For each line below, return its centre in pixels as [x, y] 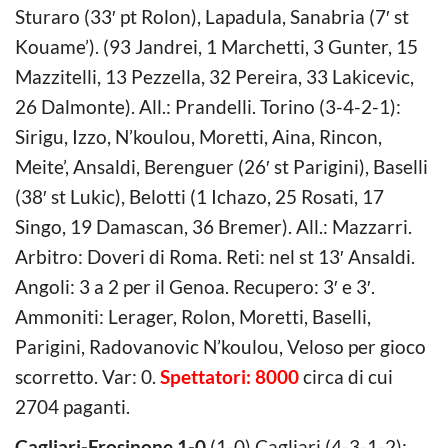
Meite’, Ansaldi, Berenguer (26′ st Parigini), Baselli [221, 166]
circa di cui [346, 376]
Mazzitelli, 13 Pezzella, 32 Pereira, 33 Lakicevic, [214, 76]
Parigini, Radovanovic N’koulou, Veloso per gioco [220, 346]
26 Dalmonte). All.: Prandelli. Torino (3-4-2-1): [208, 106]
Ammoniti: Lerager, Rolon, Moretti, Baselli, [193, 316]
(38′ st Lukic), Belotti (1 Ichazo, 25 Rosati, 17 [199, 196]
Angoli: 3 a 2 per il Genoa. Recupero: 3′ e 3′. [195, 286]
